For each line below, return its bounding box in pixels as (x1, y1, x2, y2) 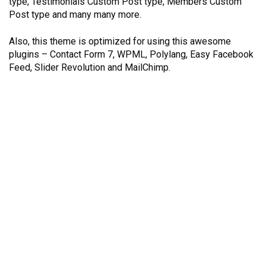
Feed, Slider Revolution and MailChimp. (9, 61, 170, 73)
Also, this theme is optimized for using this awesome (9, 35, 231, 47)
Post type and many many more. (9, 8, 141, 20)
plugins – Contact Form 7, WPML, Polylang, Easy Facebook (9, 48, 254, 60)
